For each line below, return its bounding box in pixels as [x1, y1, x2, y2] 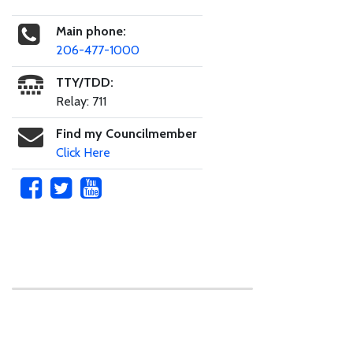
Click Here [56, 144, 110, 160]
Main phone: [56, 23, 126, 39]
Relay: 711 [56, 93, 106, 109]
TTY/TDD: [56, 74, 113, 90]
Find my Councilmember [56, 125, 196, 141]
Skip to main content [11, 288, 124, 303]
